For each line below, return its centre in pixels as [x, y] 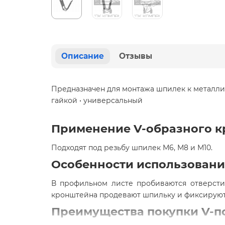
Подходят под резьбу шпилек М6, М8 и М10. [132, 148]
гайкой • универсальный [97, 101]
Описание [83, 56]
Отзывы [136, 56]
